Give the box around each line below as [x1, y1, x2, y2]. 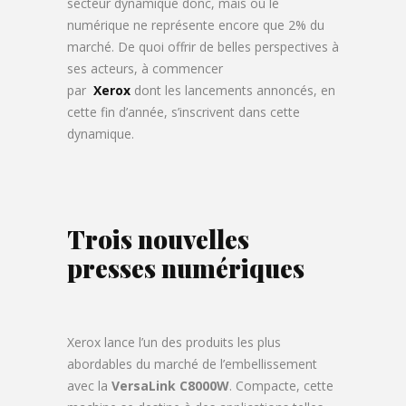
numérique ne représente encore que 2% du [67, 16, 324, 34]
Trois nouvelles [67, 222, 249, 256]
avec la [67, 377, 111, 394]
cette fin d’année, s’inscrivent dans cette [67, 103, 300, 121]
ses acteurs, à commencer [67, 60, 223, 77]
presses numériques [67, 251, 304, 285]
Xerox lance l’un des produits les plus [67, 333, 281, 351]
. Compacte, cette [229, 377, 333, 394]
